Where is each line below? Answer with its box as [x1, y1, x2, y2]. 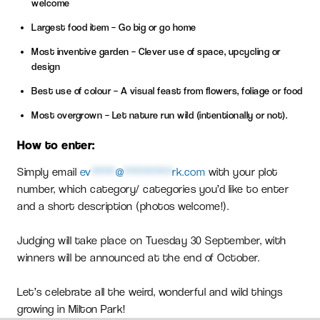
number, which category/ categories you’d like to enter [17, 181, 289, 196]
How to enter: [17, 136, 95, 152]
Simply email [17, 164, 80, 179]
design [31, 60, 60, 72]
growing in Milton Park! [17, 301, 126, 316]
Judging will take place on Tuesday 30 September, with [17, 233, 286, 247]
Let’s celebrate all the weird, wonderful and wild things [17, 284, 282, 299]
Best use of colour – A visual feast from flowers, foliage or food [31, 84, 303, 96]
